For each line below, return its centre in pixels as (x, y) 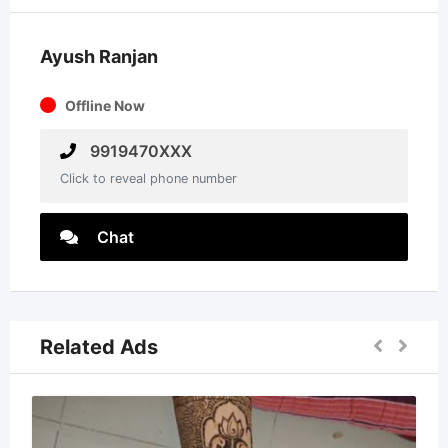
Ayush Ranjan (99, 56)
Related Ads (99, 347)
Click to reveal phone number (148, 178)
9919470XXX (139, 151)
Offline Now (105, 105)
